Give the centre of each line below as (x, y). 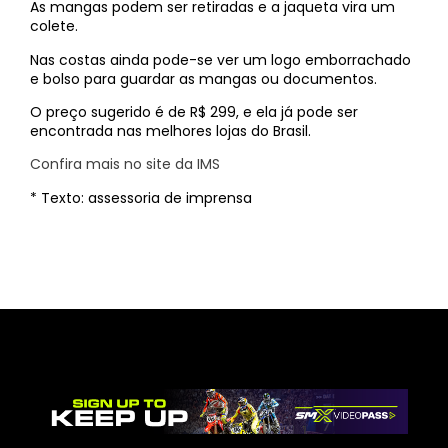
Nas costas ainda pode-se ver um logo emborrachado (220, 59)
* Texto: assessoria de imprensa (141, 197)
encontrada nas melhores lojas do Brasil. (170, 130)
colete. (54, 26)
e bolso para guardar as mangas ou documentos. (203, 78)
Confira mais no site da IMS (125, 164)
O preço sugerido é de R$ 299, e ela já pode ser (194, 111)
